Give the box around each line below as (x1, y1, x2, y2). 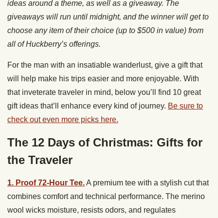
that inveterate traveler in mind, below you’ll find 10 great (7, 88, 201, 96)
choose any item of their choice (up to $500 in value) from (7, 26, 203, 35)
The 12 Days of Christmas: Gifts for (7, 135, 202, 149)
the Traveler (7, 153, 73, 166)
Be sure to (168, 101, 203, 110)
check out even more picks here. (7, 115, 118, 124)
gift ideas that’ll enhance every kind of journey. (7, 101, 168, 110)
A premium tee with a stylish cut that (85, 178, 209, 187)
